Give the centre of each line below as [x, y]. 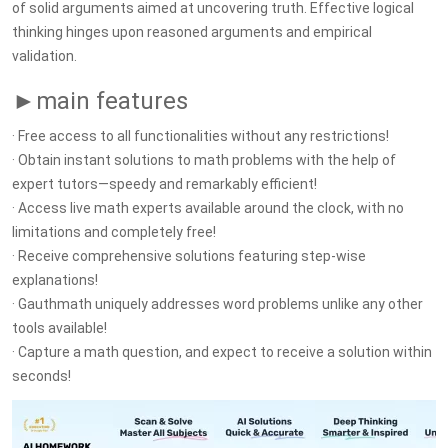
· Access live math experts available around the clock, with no [208, 208]
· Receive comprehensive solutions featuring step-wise [189, 256]
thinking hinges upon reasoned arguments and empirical [192, 32]
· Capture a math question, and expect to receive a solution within [222, 352]
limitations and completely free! [114, 232]
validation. [44, 56]
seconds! [41, 376]
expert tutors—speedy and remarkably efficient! [164, 184]
